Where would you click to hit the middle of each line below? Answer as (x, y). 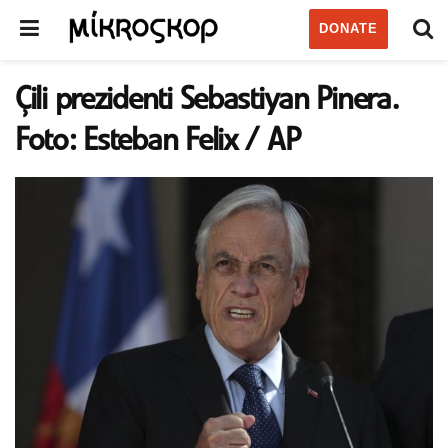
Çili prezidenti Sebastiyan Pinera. (206, 100)
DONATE (348, 28)
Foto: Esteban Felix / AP (157, 141)
